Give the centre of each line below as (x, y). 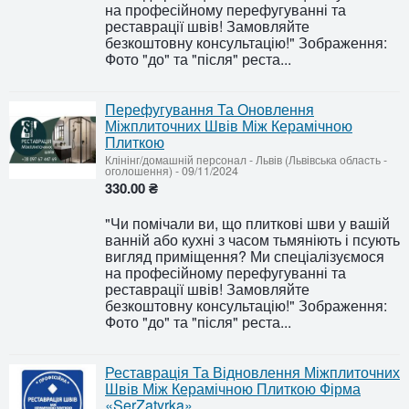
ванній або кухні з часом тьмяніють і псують (252, 239)
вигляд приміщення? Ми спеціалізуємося (245, 256)
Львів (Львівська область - (321, 159)
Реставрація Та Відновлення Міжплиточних (252, 372)
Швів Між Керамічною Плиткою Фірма (233, 388)
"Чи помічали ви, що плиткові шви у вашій (247, 223)
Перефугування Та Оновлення (210, 109)
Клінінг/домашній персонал (176, 159)
